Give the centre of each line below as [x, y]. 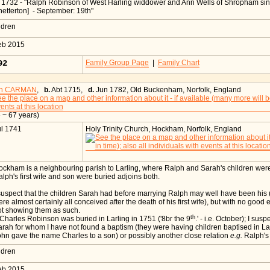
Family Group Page [117, 63]
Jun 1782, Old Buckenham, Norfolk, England [167, 90]
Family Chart [178, 63]
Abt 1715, [69, 90]
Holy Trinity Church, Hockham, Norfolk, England [163, 129]
